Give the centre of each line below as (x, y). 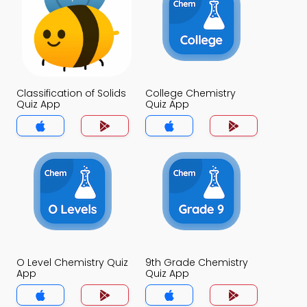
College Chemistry (191, 93)
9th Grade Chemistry (197, 262)
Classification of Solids (71, 93)
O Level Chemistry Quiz (72, 262)
